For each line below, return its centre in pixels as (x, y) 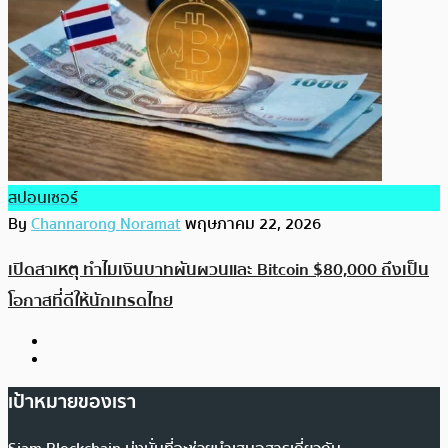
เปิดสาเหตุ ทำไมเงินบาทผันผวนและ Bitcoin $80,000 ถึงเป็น (218, 270)
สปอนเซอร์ (43, 197)
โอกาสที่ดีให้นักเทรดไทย (90, 301)
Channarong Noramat (106, 223)
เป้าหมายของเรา (72, 401)
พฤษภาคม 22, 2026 (253, 223)
